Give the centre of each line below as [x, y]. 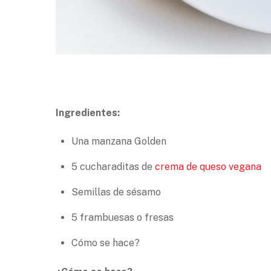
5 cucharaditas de [113, 166]
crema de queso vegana [208, 166]
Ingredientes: [88, 113]
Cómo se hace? [105, 243]
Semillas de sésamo [116, 192]
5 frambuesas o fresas [122, 217]
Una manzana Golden [119, 141]
